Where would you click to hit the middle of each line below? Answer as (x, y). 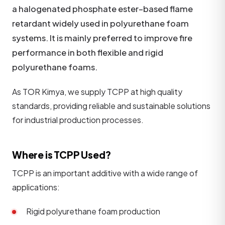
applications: (36, 187)
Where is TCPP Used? (62, 154)
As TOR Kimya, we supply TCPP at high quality (97, 91)
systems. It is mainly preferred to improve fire (102, 38)
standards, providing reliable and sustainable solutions (111, 105)
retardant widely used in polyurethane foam (100, 23)
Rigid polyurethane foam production (93, 211)
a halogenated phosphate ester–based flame (102, 9)
